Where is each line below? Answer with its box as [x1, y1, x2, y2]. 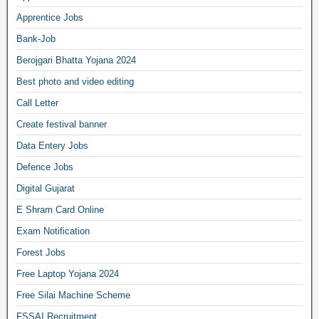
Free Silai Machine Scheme [16, 290, 130, 300]
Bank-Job [16, 33, 56, 44]
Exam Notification [16, 226, 90, 236]
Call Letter [16, 98, 58, 108]
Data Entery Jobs [16, 140, 88, 151]
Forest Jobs [16, 247, 66, 258]
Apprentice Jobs [16, 12, 83, 23]
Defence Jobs [16, 162, 73, 172]
